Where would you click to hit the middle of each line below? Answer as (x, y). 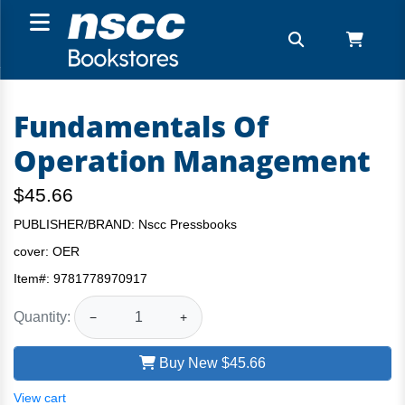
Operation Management (192, 160)
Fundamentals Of (141, 126)
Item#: (33, 278)
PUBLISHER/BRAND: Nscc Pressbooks (125, 224)
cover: (33, 251)
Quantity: (42, 316)
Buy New (188, 363)
